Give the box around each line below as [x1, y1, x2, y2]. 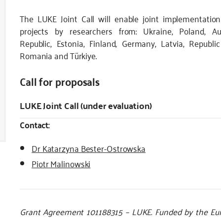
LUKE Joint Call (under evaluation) [19, 97, 154, 114]
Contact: [19, 116, 50, 133]
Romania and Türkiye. [19, 47, 97, 64]
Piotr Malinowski [31, 155, 91, 172]
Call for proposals [19, 71, 100, 91]
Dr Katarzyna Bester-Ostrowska [31, 140, 146, 156]
